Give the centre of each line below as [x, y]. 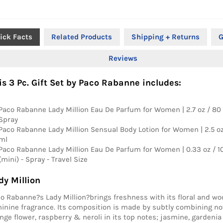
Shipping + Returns [165, 37]
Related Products [82, 37]
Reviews [123, 58]
